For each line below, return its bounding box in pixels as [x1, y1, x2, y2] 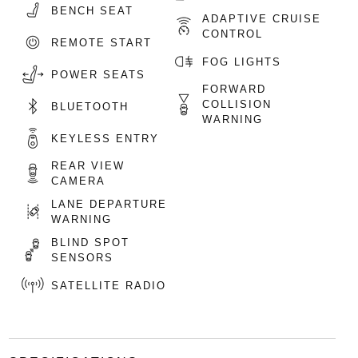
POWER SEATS [50, 68, 145, 81]
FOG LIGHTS [202, 55, 282, 68]
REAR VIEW [50, 160, 125, 172]
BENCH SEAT [50, 4, 133, 17]
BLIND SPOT [50, 237, 129, 249]
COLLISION [202, 98, 272, 110]
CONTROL [202, 28, 264, 40]
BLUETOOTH [50, 100, 129, 113]
